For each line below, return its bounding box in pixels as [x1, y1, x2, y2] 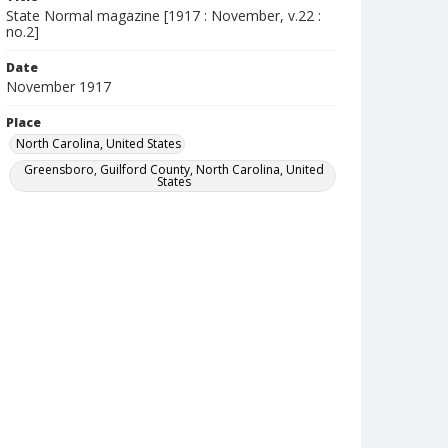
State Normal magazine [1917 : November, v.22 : [6, 6, 321, 25]
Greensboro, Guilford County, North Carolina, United [23, 161, 324, 178]
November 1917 [6, 77, 111, 96]
